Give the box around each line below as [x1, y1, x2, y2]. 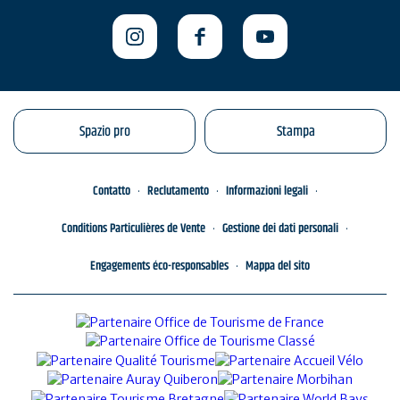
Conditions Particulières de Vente [62, 219, 205, 238]
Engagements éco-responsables [90, 256, 229, 276]
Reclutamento [146, 181, 209, 201]
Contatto [92, 181, 130, 201]
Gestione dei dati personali [222, 219, 338, 238]
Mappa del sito [246, 256, 310, 276]
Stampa [276, 121, 315, 143]
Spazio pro [79, 121, 130, 143]
